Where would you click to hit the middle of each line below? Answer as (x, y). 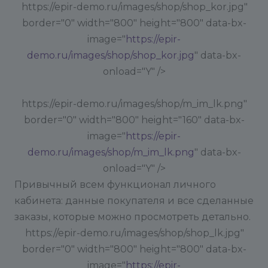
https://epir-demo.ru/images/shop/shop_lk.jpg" (134, 233)
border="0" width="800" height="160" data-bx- (134, 120)
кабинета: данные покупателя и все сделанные (134, 201)
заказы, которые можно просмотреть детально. (133, 217)
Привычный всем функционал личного (115, 185)
